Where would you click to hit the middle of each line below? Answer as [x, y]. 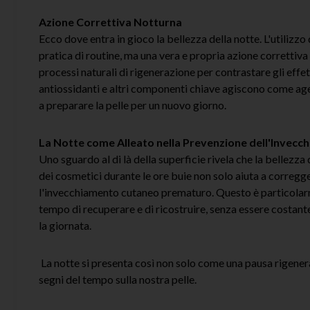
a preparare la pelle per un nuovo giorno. [133, 104]
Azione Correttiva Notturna [110, 21]
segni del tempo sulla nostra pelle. [118, 279]
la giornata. [65, 225]
